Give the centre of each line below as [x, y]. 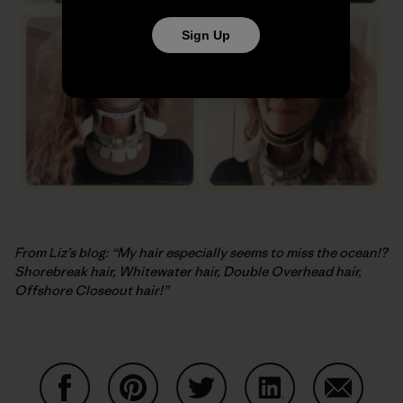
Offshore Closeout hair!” [91, 291]
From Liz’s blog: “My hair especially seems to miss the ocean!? [201, 253]
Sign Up [206, 35]
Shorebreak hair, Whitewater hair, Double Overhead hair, [188, 272]
